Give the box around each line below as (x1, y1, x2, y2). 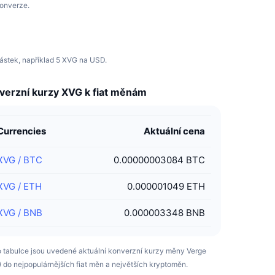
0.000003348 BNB (123, 207, 205, 219)
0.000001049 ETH (126, 180, 205, 192)
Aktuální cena (143, 125, 205, 137)
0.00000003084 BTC (113, 154, 205, 166)
